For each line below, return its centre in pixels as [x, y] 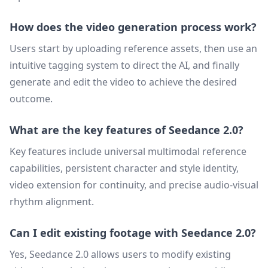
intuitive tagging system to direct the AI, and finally [124, 65]
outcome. [31, 99]
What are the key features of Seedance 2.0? [127, 130]
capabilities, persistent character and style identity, [124, 168]
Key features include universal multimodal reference [128, 151]
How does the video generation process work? [133, 27]
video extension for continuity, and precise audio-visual [134, 185]
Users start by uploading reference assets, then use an [133, 48]
